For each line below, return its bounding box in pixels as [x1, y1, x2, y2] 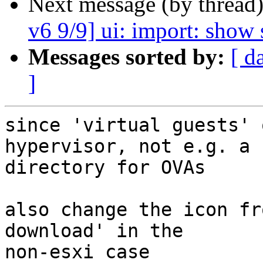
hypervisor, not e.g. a [5, 136, 250, 157]
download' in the [5, 220, 183, 242]
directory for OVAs [5, 157, 205, 178]
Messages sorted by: [28, 44, 225, 70]
